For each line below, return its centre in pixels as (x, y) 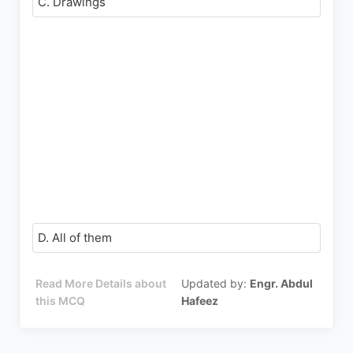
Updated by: (215, 283)
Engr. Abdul (281, 283)
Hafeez (199, 301)
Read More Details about (101, 283)
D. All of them (75, 238)
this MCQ (61, 301)
